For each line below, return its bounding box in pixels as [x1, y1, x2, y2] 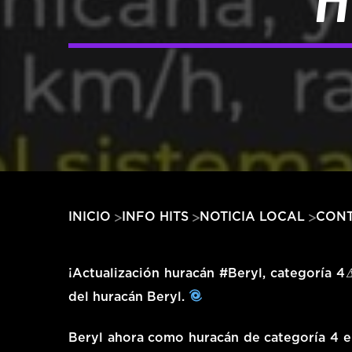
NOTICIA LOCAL [200, 210, 305, 223]
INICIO [68, 210, 111, 223]
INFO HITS [122, 210, 189, 223]
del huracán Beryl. [68, 290, 189, 303]
